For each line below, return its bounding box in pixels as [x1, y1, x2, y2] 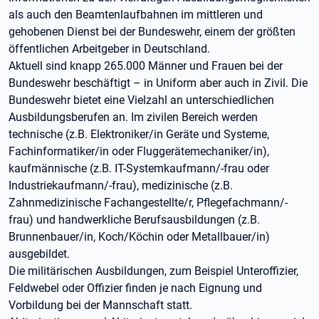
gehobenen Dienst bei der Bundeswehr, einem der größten [9, 25, 296, 38]
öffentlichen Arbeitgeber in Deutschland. [9, 42, 210, 56]
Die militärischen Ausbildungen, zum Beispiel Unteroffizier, [9, 264, 298, 278]
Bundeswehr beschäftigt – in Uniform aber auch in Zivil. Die [9, 76, 308, 90]
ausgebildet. [9, 247, 73, 261]
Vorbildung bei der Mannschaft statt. [9, 298, 192, 312]
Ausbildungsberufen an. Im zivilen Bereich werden [9, 110, 258, 124]
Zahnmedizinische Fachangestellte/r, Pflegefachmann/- [9, 196, 288, 209]
